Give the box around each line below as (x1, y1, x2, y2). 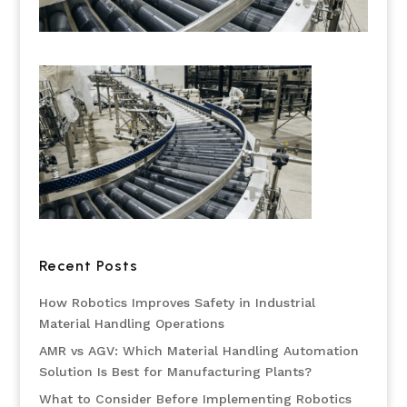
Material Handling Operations (38, 315, 224, 331)
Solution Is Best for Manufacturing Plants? (38, 363, 312, 379)
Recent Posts (38, 256, 138, 274)
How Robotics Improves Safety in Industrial (38, 294, 315, 310)
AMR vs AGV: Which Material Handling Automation (38, 342, 359, 358)
